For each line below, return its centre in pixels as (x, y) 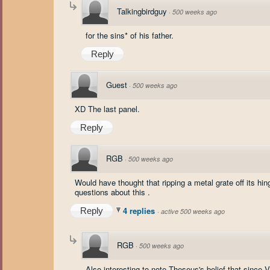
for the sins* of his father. (130, 35)
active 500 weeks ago (193, 211)
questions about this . (112, 192)
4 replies (140, 211)
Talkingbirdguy (142, 11)
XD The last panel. (107, 109)
